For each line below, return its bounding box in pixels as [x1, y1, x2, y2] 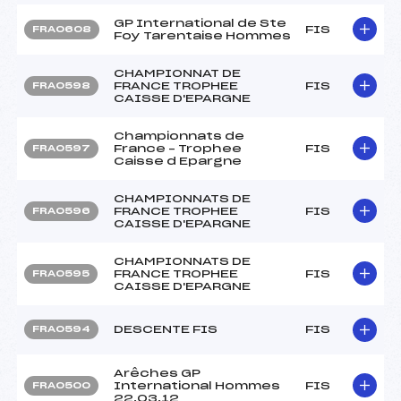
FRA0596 [32, 206, 90, 216]
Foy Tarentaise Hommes [114, 30, 291, 41]
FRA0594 [32, 324, 90, 334]
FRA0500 [32, 380, 90, 390]
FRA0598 [32, 81, 90, 90]
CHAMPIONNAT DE [114, 67, 241, 79]
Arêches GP [114, 367, 200, 379]
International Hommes [114, 380, 280, 391]
